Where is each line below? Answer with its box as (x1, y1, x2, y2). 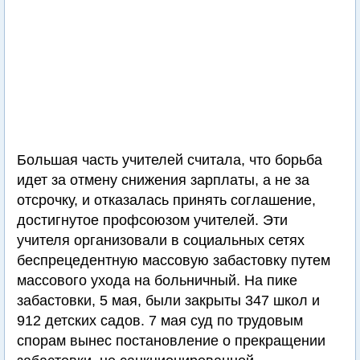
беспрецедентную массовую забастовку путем (17, 252, 330, 268)
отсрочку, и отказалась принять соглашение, (17, 192, 316, 208)
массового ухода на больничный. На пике (17, 272, 297, 288)
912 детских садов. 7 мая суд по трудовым (17, 313, 303, 329)
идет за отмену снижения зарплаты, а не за (17, 172, 309, 188)
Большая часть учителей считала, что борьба (17, 152, 322, 168)
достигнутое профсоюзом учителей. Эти (17, 212, 288, 228)
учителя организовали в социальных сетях (17, 232, 305, 248)
